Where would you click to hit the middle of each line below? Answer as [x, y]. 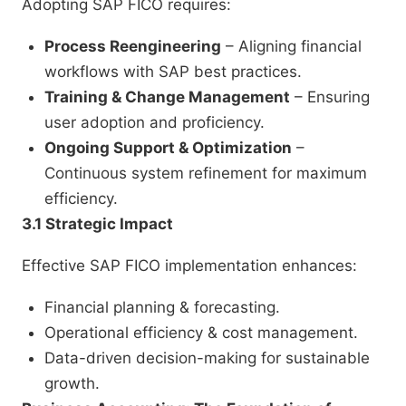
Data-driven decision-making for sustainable [207, 358]
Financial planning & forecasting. [162, 308]
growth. [72, 384]
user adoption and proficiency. [155, 123]
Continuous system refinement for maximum [206, 174]
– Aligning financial [291, 47]
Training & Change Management [167, 97]
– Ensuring [330, 97]
